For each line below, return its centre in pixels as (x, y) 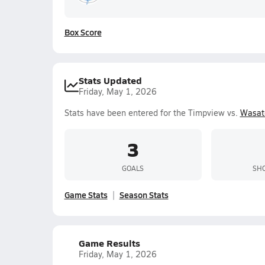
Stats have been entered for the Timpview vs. (152, 113)
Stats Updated (110, 80)
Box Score (83, 32)
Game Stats (86, 195)
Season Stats (144, 195)
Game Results (109, 243)
